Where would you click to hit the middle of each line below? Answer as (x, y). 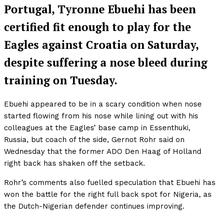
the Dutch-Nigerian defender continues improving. (94, 206)
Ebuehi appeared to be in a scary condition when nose (103, 104)
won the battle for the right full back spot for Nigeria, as (108, 195)
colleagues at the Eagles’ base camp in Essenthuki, (97, 128)
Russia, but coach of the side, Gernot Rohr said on (94, 140)
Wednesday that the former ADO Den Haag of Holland (103, 152)
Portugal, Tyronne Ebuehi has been (100, 9)
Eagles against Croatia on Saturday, (101, 44)
